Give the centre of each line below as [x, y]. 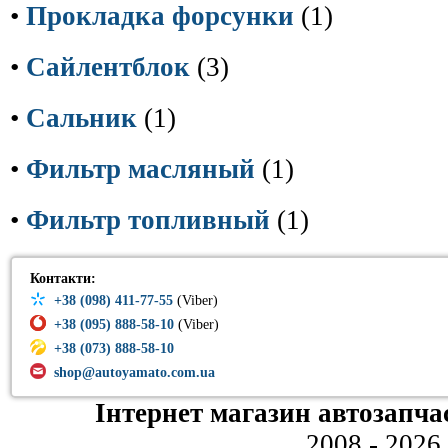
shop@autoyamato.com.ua [134, 372]
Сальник [81, 118]
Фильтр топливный [148, 220]
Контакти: [63, 278]
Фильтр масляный [140, 169]
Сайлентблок [108, 67]
